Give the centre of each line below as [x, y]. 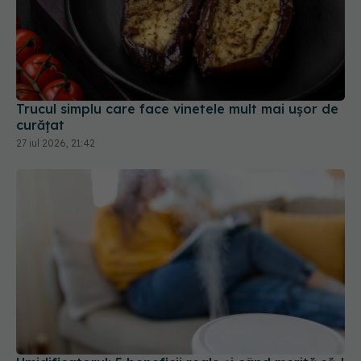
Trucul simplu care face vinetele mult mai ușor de [177, 109]
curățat [40, 125]
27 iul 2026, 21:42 [56, 143]
